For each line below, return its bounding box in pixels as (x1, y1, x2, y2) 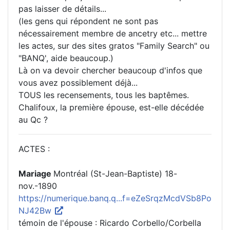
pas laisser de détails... (18, 4, 106, 14)
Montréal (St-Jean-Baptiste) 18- (53, 168, 177, 179)
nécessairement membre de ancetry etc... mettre (18, 28, 207, 39)
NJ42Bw (18, 205, 54, 216)
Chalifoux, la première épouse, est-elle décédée (18, 102, 204, 113)
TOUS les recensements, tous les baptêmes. (18, 90, 189, 101)
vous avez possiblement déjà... (18, 78, 138, 88)
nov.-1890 (18, 181, 57, 191)
